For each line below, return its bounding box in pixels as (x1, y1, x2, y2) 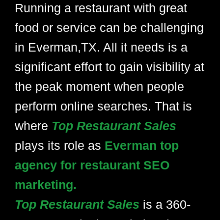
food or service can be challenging (15, 21, 204, 34)
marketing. (15, 178, 77, 192)
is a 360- (143, 197, 191, 211)
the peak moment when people (15, 80, 184, 93)
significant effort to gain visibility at (15, 60, 204, 74)
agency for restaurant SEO (15, 158, 169, 172)
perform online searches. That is (15, 99, 192, 113)
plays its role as (15, 138, 105, 152)
